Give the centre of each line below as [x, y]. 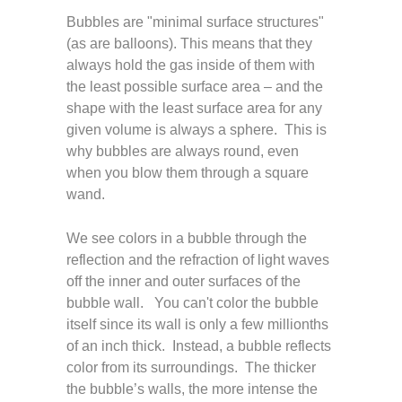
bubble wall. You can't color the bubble [192, 303]
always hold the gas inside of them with [191, 65]
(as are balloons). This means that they [189, 44]
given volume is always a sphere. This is [197, 130]
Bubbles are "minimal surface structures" [195, 22]
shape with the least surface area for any [194, 108]
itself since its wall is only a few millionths [197, 324]
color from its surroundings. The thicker [191, 367]
